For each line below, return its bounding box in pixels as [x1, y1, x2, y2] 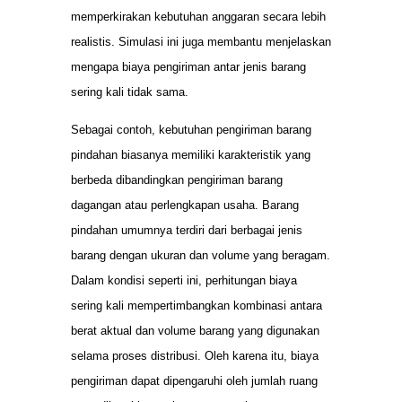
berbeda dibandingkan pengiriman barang [71, 173, 283, 188]
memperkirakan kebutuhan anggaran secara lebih [71, 9, 326, 23]
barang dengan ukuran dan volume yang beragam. [71, 249, 330, 263]
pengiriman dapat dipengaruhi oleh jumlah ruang [71, 374, 318, 389]
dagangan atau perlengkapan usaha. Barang [71, 198, 299, 213]
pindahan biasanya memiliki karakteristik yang [71, 148, 310, 162]
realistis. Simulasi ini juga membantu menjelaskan [71, 34, 331, 48]
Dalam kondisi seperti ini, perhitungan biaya [71, 274, 297, 288]
